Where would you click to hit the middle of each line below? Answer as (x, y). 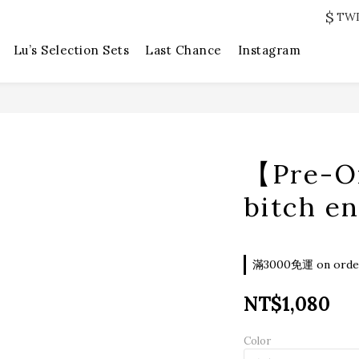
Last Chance (184, 50)
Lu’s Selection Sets (71, 50)
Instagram (269, 50)
